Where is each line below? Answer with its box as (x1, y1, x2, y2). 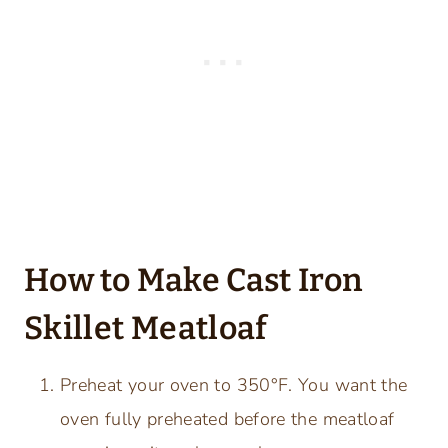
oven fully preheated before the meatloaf (60, 406, 395, 431)
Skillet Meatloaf (24, 308, 268, 347)
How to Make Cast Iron (24, 260, 363, 299)
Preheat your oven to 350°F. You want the (60, 372, 408, 397)
